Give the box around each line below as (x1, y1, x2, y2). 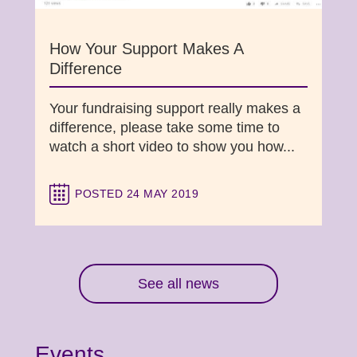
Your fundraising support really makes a (49, 100, 300, 116)
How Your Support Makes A (49, 40, 243, 57)
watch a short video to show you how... (49, 139, 295, 155)
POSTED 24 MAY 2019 (75, 187, 198, 200)
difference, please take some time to (49, 120, 280, 135)
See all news (138, 276, 219, 292)
